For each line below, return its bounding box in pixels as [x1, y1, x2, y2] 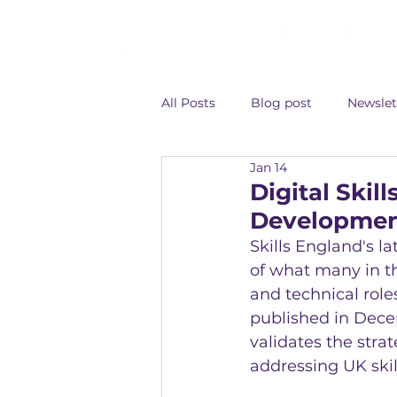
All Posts [161, 94, 215, 111]
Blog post [251, 94, 312, 111]
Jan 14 [250, 159, 287, 175]
